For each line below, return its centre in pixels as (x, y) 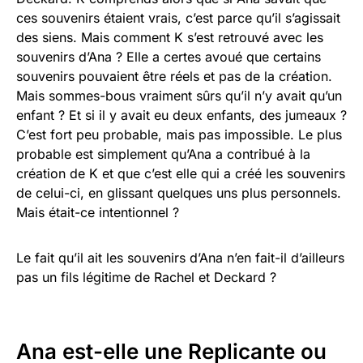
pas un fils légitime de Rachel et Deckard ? (146, 278)
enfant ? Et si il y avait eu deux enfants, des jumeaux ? (181, 115)
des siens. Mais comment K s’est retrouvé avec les (170, 38)
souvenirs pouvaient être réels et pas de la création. (174, 77)
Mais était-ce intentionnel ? (98, 213)
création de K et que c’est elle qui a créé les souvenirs (181, 174)
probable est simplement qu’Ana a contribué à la (163, 154)
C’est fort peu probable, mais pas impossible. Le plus (179, 135)
